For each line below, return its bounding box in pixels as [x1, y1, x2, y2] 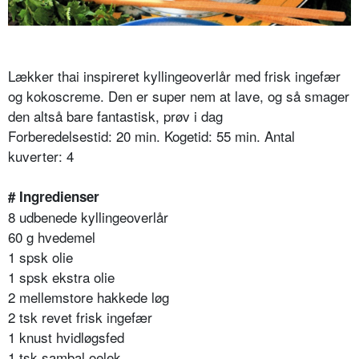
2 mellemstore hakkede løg [8, 287, 169, 308]
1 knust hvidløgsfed [8, 327, 124, 348]
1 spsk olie [8, 247, 73, 268]
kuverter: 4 [8, 146, 74, 167]
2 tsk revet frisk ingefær [8, 307, 152, 328]
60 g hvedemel [8, 227, 95, 248]
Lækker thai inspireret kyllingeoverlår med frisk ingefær [8, 66, 341, 87]
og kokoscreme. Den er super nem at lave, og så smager [8, 86, 349, 107]
